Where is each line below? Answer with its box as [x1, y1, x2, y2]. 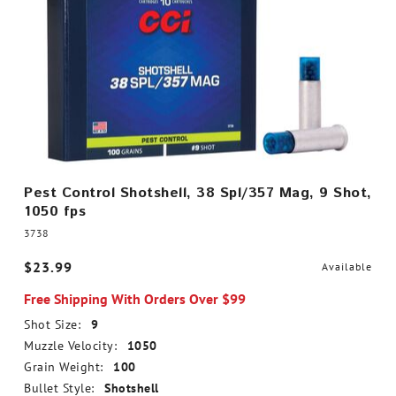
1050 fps [24, 202, 86, 222]
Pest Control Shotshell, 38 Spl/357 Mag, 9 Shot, [24, 183, 372, 203]
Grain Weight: [24, 359, 103, 375]
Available [322, 260, 372, 273]
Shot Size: [24, 316, 80, 332]
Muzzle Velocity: [24, 338, 117, 354]
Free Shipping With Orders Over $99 [24, 290, 246, 308]
